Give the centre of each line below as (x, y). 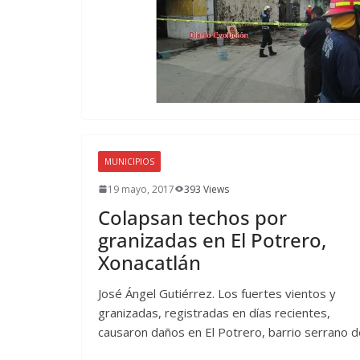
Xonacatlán (149, 262)
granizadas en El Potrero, (212, 239)
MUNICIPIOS (129, 161)
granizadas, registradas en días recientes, (214, 312)
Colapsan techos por (192, 217)
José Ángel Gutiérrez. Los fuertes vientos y (217, 293)
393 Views (207, 189)
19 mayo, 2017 (141, 189)
